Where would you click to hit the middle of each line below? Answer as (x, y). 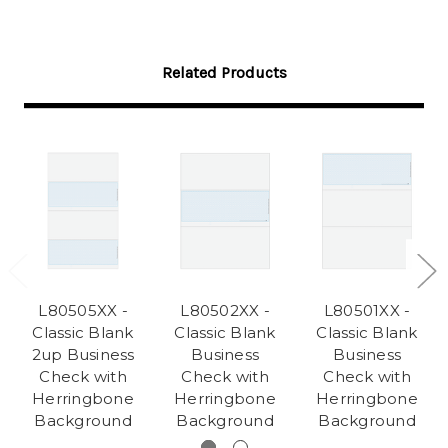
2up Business (83, 355)
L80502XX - (225, 311)
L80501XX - (367, 311)
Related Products (224, 72)
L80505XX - (83, 311)
